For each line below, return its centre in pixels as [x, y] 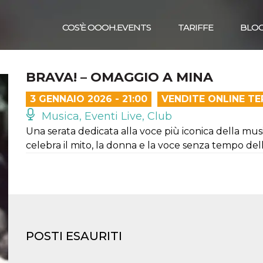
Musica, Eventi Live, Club [105, 116]
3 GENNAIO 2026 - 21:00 [89, 99]
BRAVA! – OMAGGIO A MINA [119, 77]
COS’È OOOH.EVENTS [107, 27]
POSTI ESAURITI [74, 236]
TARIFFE [195, 27]
